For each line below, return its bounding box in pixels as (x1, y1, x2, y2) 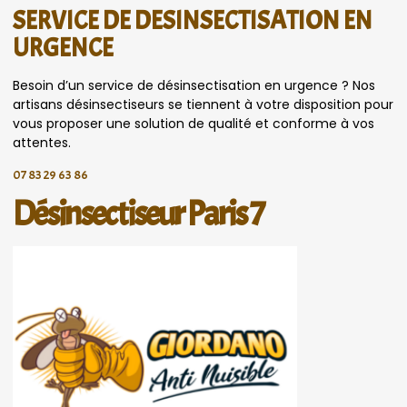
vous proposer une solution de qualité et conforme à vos (13, 114, 374, 133)
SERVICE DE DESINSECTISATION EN (13, 4, 372, 37)
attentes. (13, 133, 71, 152)
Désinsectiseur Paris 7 (13, 193, 263, 237)
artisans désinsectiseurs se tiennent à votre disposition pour (13, 94, 393, 114)
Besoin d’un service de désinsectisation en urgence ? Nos (13, 75, 375, 94)
